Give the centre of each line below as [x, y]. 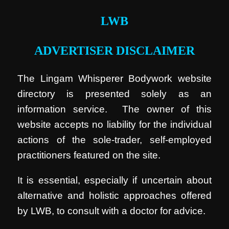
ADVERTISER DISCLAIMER [114, 51]
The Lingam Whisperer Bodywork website [114, 78]
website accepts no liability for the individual [114, 124]
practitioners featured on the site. [89, 155]
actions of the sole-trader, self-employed [114, 140]
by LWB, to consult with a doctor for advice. [112, 211]
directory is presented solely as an [114, 94]
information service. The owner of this [114, 109]
